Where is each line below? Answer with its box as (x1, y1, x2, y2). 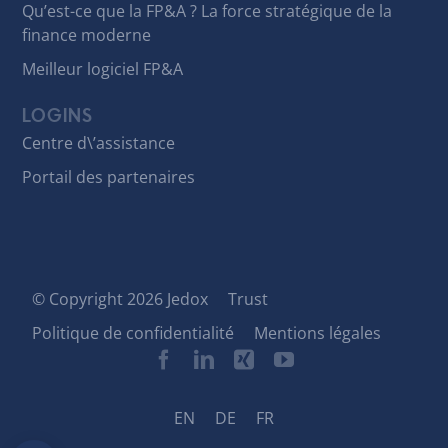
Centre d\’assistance (22, 132, 176, 155)
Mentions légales (254, 322, 382, 345)
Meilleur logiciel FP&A (22, 57, 184, 80)
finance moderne (22, 23, 152, 46)
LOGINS (22, 104, 94, 129)
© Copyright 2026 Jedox (32, 288, 209, 311)
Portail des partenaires (22, 166, 196, 189)
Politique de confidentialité (32, 322, 235, 345)
